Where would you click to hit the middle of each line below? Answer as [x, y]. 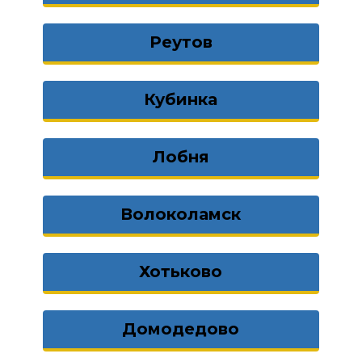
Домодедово [181, 329]
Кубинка [181, 99]
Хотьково [181, 271]
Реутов [181, 42]
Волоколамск [181, 214]
